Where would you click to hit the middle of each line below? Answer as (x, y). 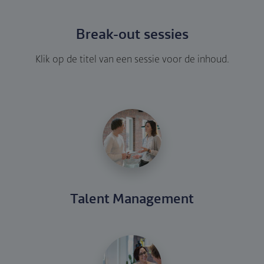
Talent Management (132, 199)
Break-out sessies (132, 35)
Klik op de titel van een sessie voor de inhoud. (132, 60)
